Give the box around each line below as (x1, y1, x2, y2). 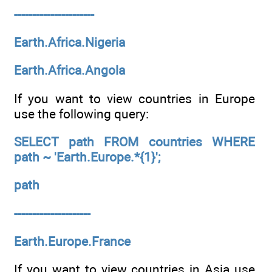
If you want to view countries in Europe (14, 90, 255, 106)
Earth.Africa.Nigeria (14, 34, 125, 50)
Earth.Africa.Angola (14, 63, 125, 78)
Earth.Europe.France (14, 233, 131, 249)
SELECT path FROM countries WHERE (14, 134, 255, 149)
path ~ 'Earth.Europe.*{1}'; (14, 149, 160, 165)
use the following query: (14, 106, 149, 121)
